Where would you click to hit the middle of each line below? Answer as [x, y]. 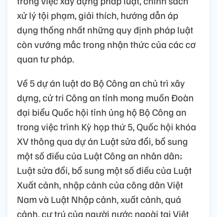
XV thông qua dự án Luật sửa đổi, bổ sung [102, 141]
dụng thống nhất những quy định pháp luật [105, 30]
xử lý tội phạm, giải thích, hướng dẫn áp [98, 15]
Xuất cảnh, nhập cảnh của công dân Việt [100, 185]
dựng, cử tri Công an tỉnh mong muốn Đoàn [105, 98]
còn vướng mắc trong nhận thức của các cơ [106, 44]
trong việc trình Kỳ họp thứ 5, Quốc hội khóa [107, 127]
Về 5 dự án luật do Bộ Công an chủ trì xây [101, 83]
